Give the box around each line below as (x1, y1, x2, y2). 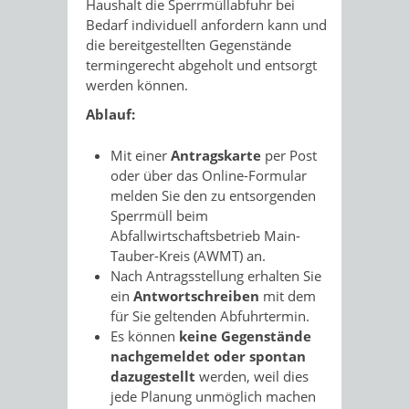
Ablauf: (86, 105, 135, 123)
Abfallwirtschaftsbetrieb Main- (110, 225, 300, 245)
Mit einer (110, 145, 171, 164)
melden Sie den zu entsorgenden (110, 185, 316, 204)
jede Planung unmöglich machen (110, 386, 316, 405)
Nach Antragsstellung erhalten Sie (110, 266, 321, 285)
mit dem (259, 286, 316, 305)
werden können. (86, 76, 188, 94)
